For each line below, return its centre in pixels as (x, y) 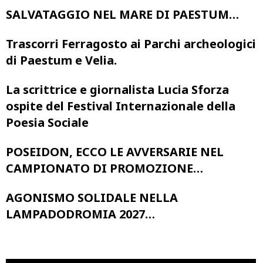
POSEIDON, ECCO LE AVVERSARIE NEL (115, 151)
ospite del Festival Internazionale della (121, 106)
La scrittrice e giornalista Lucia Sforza (117, 89)
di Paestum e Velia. (61, 60)
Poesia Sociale (47, 122)
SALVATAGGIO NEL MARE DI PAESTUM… (122, 14)
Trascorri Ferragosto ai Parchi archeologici (131, 43)
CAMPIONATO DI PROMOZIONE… (104, 168)
